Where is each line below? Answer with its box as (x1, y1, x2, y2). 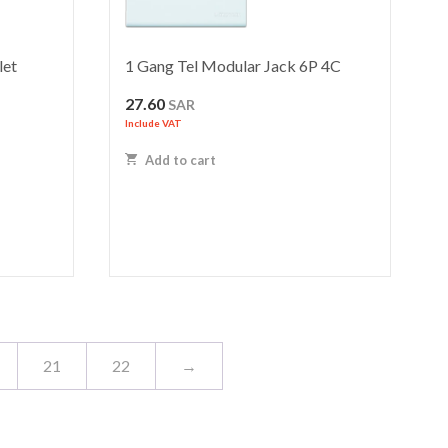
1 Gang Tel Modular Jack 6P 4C (125, 55, 342, 75)
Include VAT (125, 116, 183, 129)
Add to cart (142, 151, 217, 168)
